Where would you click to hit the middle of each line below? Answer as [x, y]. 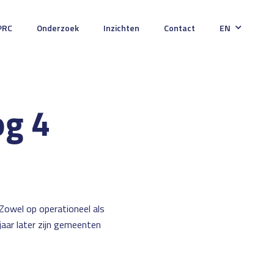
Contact [180, 28]
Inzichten [121, 28]
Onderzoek [58, 28]
